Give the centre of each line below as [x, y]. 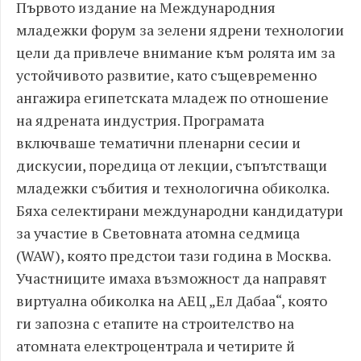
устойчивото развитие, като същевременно [166, 75]
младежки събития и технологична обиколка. [172, 187]
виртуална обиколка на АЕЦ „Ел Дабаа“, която [172, 300]
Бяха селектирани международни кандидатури [180, 210]
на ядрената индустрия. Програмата [140, 120]
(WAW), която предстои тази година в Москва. [173, 255]
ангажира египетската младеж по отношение [172, 97]
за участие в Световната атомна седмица [158, 232]
